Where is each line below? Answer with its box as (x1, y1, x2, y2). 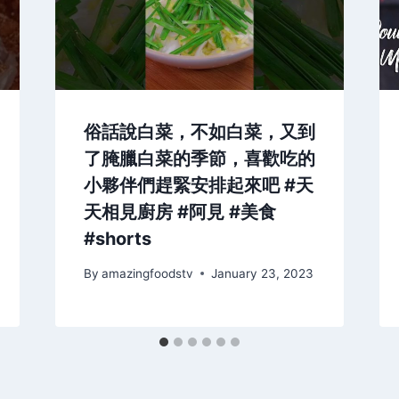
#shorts (83, 228, 151, 250)
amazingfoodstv (101, 265, 193, 281)
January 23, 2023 (210, 265, 313, 281)
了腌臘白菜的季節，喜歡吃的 (83, 148, 315, 170)
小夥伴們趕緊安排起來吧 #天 (83, 175, 313, 197)
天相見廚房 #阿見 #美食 (83, 201, 276, 224)
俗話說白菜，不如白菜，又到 (83, 121, 315, 143)
